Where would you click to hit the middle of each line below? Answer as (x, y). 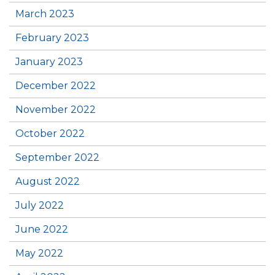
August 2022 (48, 181)
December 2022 (56, 86)
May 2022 (39, 253)
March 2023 (45, 14)
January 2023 (49, 62)
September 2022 (57, 157)
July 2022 (40, 205)
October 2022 (50, 134)
